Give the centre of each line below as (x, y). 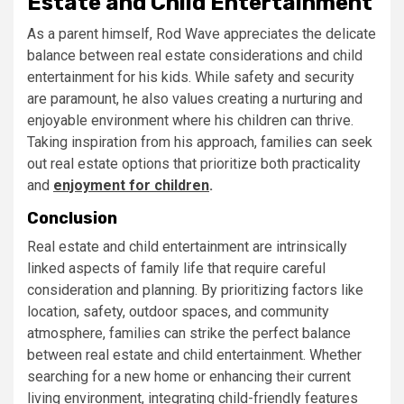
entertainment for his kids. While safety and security (191, 77)
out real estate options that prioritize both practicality (194, 163)
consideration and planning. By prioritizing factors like (195, 289)
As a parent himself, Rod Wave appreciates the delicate (202, 33)
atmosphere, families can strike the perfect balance (189, 333)
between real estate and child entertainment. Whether (194, 354)
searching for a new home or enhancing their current (189, 376)
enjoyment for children (131, 185)
